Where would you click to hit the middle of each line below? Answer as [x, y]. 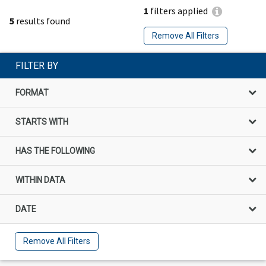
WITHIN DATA [40, 180]
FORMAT [32, 92]
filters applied [178, 11]
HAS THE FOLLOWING [55, 151]
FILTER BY [37, 65]
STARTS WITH [42, 121]
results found [42, 20]
